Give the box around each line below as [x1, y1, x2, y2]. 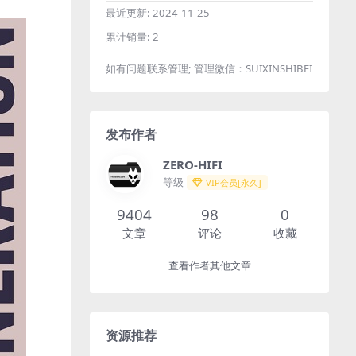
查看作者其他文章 [168, 259, 251, 272]
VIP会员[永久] [206, 176, 262, 189]
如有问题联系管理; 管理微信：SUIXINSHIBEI [106, 60, 312, 75]
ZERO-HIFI [163, 157, 222, 173]
